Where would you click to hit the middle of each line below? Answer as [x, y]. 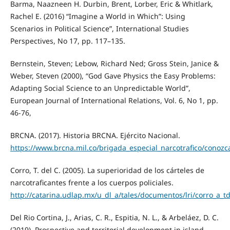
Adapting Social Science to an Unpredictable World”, [100, 88]
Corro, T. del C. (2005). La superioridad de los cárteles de [107, 170]
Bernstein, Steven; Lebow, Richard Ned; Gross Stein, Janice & [114, 63]
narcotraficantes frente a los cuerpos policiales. [92, 182]
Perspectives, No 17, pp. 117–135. [68, 41]
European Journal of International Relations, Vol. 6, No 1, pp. [114, 100]
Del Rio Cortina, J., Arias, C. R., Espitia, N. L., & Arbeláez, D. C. [114, 217]
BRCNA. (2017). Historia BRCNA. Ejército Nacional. [95, 135]
